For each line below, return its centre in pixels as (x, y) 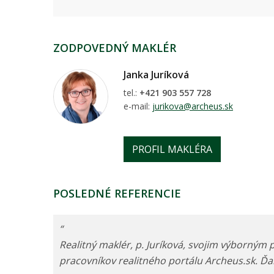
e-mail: (138, 106)
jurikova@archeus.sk (193, 106)
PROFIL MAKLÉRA (172, 150)
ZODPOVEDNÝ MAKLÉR (115, 48)
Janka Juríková (156, 75)
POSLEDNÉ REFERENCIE (117, 194)
